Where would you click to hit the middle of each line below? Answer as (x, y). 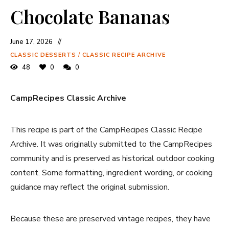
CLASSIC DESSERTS (43, 55)
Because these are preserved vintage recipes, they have (110, 219)
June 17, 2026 (31, 42)
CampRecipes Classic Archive (68, 98)
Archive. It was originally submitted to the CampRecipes (111, 144)
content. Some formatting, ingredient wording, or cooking (111, 173)
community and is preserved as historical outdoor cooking (112, 159)
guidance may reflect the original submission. (90, 187)
